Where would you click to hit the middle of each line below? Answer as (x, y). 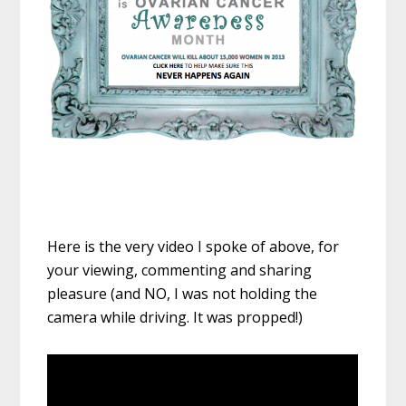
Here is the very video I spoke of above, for (193, 246)
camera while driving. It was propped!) (175, 317)
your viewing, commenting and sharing (180, 270)
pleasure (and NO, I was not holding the (183, 293)
